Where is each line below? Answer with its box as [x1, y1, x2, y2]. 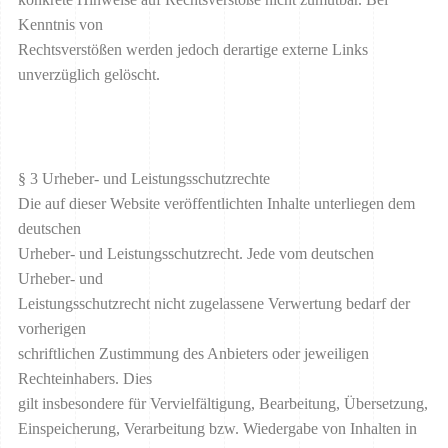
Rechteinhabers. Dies [18, 369, 152, 387]
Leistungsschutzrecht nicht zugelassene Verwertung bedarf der [18, 294, 410, 312]
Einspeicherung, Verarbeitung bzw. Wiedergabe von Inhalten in [18, 419, 417, 437]
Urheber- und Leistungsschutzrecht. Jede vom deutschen [18, 244, 374, 262]
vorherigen [18, 319, 86, 337]
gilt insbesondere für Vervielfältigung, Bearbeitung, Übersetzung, [18, 394, 428, 412]
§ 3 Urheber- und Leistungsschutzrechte [18, 169, 270, 187]
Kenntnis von [18, 16, 103, 34]
